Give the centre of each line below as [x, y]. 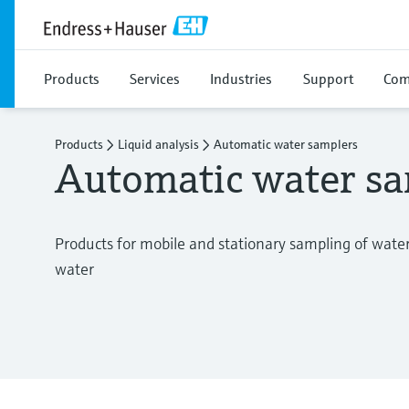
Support [328, 79]
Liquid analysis [158, 144]
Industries [241, 79]
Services [155, 79]
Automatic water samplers [286, 144]
